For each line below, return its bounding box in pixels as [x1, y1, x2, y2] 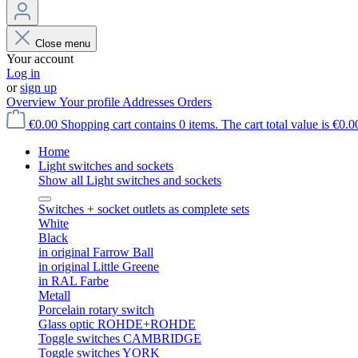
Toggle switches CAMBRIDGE [38, 332, 201, 345]
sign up [20, 81, 57, 94]
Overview [6, 95, 59, 109]
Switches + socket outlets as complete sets [38, 202, 249, 216]
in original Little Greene [38, 260, 159, 273]
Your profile [59, 95, 122, 109]
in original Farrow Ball [38, 245, 153, 259]
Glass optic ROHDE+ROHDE [38, 317, 196, 331]
